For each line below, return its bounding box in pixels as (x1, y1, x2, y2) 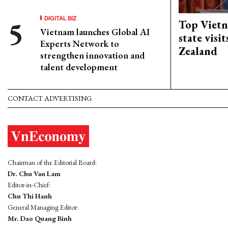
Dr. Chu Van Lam (8, 169, 61, 179)
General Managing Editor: (8, 203, 78, 212)
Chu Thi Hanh (8, 191, 52, 201)
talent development (40, 61, 118, 73)
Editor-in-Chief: (8, 180, 50, 190)
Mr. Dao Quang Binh (8, 214, 72, 223)
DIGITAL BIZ (44, 13, 77, 22)
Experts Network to (40, 38, 119, 49)
